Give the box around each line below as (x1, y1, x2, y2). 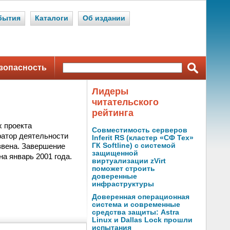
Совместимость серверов (92, 126, 187, 134)
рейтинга (92, 108, 133, 118)
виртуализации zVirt (92, 157, 166, 165)
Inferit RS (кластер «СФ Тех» (92, 134, 194, 142)
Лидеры (92, 86, 128, 97)
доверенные (92, 172, 137, 180)
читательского (92, 97, 159, 107)
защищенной (92, 149, 138, 157)
